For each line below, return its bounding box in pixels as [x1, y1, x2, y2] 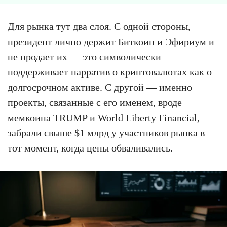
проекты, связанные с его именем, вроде [8, 97, 182, 108]
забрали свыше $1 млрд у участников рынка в [8, 127, 205, 138]
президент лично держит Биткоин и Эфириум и [8, 36, 214, 47]
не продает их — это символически [8, 51, 161, 62]
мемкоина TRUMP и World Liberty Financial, [8, 112, 200, 123]
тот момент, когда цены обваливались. [8, 142, 173, 154]
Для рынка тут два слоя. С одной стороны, [8, 21, 191, 32]
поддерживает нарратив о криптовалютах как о [8, 66, 212, 78]
